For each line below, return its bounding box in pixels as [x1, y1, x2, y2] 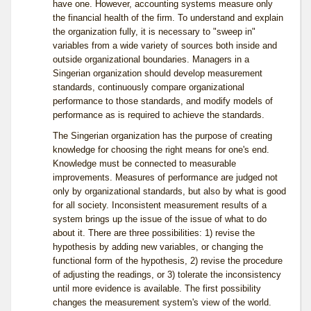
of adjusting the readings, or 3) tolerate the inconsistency [53, 269, 281, 280]
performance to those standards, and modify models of [53, 96, 273, 107]
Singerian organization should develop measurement [53, 68, 262, 79]
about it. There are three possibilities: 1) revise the [53, 228, 255, 239]
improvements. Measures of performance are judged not [53, 172, 278, 183]
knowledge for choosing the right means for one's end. [53, 144, 269, 155]
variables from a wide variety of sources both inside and [53, 40, 277, 51]
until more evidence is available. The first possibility [53, 283, 261, 294]
